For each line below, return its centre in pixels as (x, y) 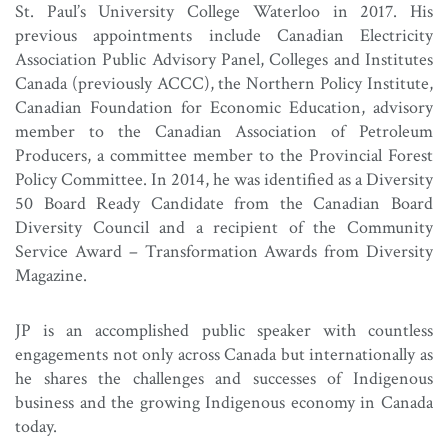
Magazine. (51, 275)
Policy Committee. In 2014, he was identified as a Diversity (224, 179)
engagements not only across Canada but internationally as (224, 355)
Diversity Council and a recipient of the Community (224, 227)
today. (36, 427)
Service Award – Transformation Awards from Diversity (224, 251)
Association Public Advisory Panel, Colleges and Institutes (224, 59)
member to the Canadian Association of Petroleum (224, 131)
